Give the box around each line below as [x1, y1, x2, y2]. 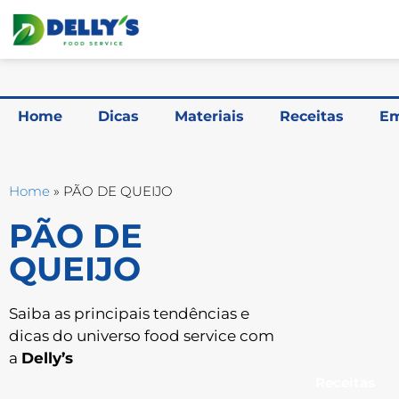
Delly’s [21, 349, 73, 367]
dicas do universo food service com [9, 327, 274, 345]
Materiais [175, 108, 244, 125]
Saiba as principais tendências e [9, 305, 249, 322]
